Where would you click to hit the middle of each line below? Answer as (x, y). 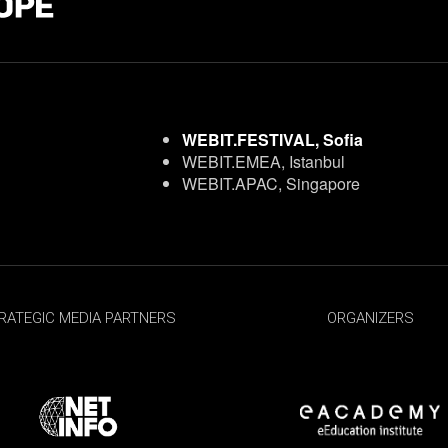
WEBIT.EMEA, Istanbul (263, 161)
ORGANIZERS (370, 318)
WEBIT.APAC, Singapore (270, 183)
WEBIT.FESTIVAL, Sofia (272, 139)
